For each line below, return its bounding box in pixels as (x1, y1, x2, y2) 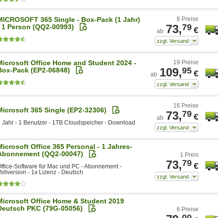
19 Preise (173, 58, 199, 66)
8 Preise (177, 15, 199, 22)
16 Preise (173, 102, 199, 109)
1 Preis (180, 151, 199, 158)
